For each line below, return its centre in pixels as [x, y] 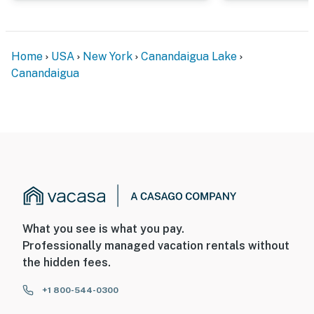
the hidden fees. [67, 263]
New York [108, 56]
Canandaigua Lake [189, 56]
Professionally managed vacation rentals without [156, 246]
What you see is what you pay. [103, 229]
